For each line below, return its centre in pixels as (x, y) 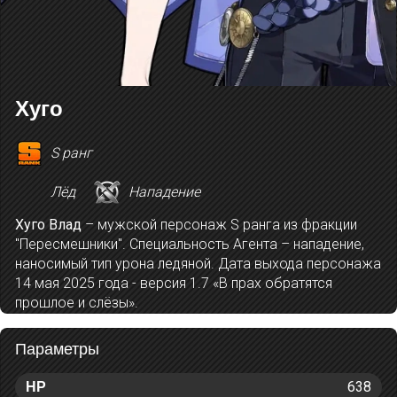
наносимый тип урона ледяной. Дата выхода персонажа (198, 264)
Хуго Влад (48, 225)
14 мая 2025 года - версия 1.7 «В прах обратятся (174, 283)
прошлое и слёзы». (77, 303)
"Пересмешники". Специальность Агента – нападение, (190, 244)
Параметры (57, 349)
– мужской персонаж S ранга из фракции (219, 225)
